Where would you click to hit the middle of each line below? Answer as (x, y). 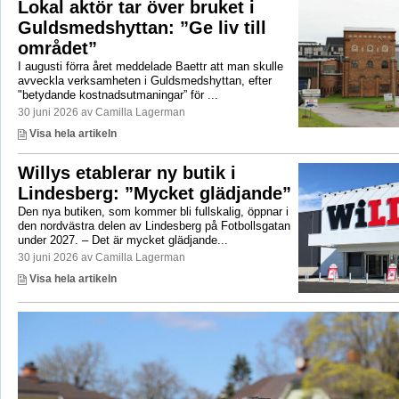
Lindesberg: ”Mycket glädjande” (154, 194)
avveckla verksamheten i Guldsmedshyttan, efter (144, 81)
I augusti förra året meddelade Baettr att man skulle (150, 67)
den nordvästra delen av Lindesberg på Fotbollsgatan (154, 226)
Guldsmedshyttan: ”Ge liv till (142, 28)
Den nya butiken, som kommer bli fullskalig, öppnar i (153, 212)
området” (57, 49)
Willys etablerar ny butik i (126, 173)
